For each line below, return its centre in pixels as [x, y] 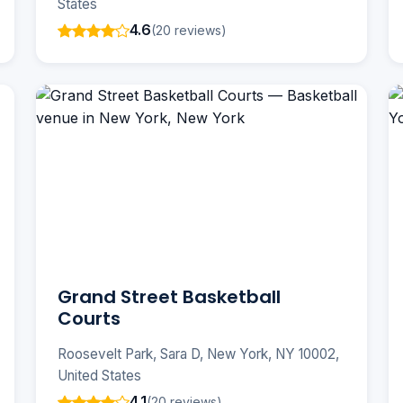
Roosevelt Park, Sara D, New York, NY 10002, [198, 354]
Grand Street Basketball [169, 297]
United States [99, 376]
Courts [89, 319]
